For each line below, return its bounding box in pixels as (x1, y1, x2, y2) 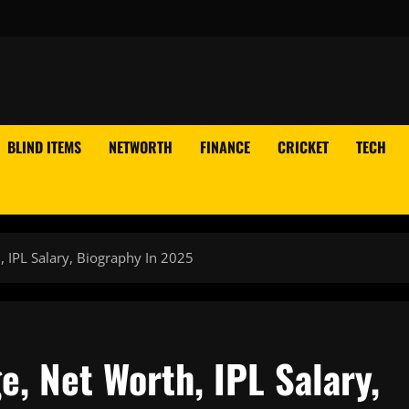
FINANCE (200, 136, 250, 158)
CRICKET (278, 136, 329, 158)
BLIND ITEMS (7, 136, 81, 158)
